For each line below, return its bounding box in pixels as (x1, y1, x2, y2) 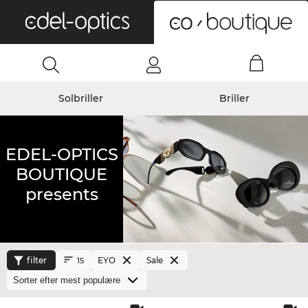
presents (25, 184, 98, 204)
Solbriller (58, 92, 103, 104)
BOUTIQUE (16, 164, 108, 184)
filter (27, 255, 47, 265)
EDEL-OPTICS (5, 144, 118, 164)
